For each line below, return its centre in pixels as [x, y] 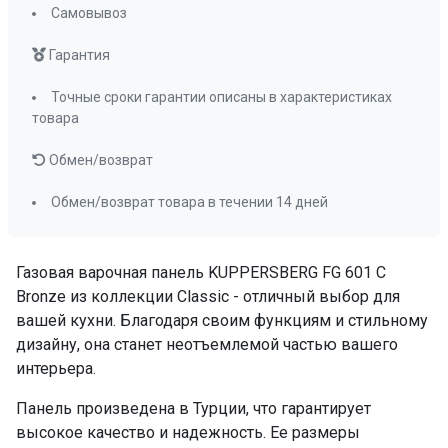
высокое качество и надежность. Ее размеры [188, 432]
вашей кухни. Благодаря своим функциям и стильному [222, 320]
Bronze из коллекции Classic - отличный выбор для [208, 296]
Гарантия [78, 55]
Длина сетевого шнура [93, 13]
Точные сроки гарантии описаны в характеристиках [221, 97]
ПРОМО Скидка [67, 41]
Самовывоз [89, 13]
